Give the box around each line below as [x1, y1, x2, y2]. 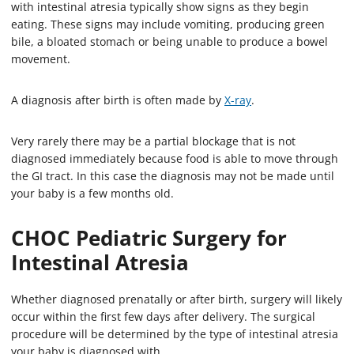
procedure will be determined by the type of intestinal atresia [11, 326, 338, 342]
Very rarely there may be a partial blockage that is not [11, 134, 296, 149]
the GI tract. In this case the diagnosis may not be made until [11, 168, 334, 184]
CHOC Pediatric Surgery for [11, 224, 287, 253]
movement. [11, 51, 70, 67]
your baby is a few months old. [11, 186, 174, 201]
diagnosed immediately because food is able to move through [11, 151, 338, 167]
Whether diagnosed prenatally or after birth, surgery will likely [11, 292, 342, 307]
